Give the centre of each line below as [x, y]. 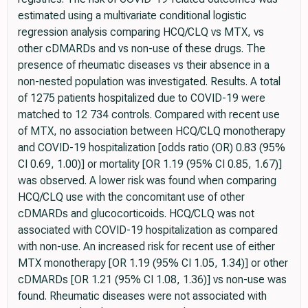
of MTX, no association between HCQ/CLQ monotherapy [152, 131]
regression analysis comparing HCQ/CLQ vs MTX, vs [141, 32]
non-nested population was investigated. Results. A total [149, 81]
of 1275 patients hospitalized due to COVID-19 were [142, 98]
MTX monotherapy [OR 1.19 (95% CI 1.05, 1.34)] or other [153, 263]
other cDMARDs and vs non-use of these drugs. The [142, 48]
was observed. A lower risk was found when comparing [147, 180]
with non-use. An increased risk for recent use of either [146, 246]
